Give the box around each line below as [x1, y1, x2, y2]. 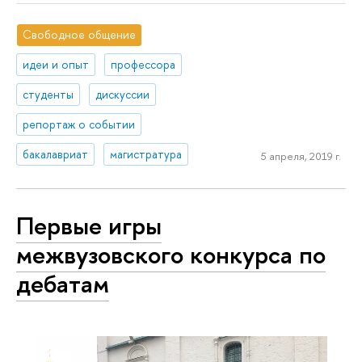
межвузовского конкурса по [16, 238, 326, 272]
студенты [23, 86, 74, 103]
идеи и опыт [23, 57, 90, 73]
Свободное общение [23, 27, 137, 43]
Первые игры [16, 208, 162, 243]
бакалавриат [23, 145, 89, 162]
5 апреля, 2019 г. [260, 149, 341, 164]
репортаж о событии [23, 116, 136, 132]
